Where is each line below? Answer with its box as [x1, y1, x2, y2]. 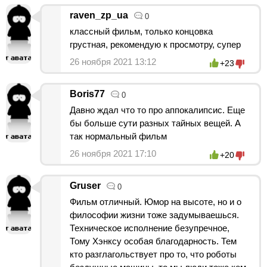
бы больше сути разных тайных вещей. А [70, 117, 241, 128]
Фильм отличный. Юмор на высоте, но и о [70, 196, 241, 207]
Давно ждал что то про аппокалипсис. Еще [70, 104, 245, 115]
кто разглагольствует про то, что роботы [70, 249, 237, 259]
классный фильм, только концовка [70, 26, 213, 36]
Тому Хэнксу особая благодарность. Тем [70, 235, 237, 246]
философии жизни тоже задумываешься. [70, 209, 239, 220]
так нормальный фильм [70, 131, 167, 141]
